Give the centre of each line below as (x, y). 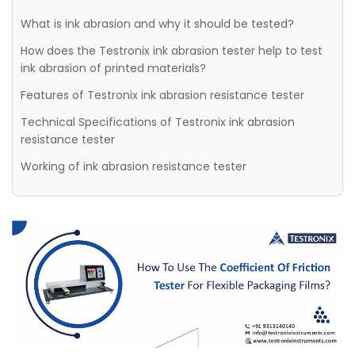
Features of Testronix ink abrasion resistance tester (162, 95)
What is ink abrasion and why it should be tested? (157, 24)
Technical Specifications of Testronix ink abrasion (158, 122)
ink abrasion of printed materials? (113, 68)
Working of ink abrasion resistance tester (134, 166)
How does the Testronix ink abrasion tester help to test (172, 51)
